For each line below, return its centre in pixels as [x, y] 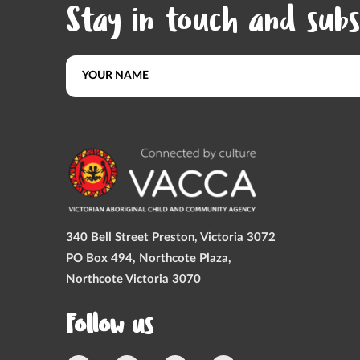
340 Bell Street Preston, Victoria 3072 [171, 237]
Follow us [110, 327]
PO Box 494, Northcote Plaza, [149, 258]
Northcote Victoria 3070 [133, 279]
